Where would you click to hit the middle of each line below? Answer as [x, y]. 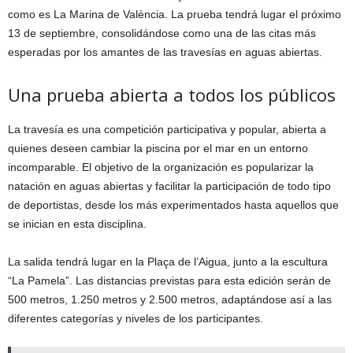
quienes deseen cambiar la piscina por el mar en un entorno [158, 148]
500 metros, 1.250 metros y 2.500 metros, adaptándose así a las [170, 299]
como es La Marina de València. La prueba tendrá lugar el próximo [175, 14]
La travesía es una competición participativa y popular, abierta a [167, 129]
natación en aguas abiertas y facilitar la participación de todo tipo [169, 186]
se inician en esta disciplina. [77, 223]
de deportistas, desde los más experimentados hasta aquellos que [173, 204]
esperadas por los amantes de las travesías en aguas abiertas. [165, 52]
